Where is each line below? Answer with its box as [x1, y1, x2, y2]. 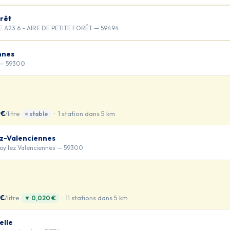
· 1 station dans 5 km [51, 109, 115, 118]
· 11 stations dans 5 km [59, 194, 128, 202]
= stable [25, 110, 48, 118]
